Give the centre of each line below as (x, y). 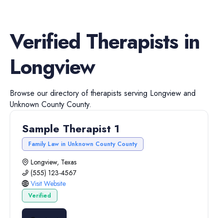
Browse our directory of (50, 93)
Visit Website (48, 183)
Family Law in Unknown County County (83, 144)
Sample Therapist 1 (71, 128)
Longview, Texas (54, 162)
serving (136, 93)
